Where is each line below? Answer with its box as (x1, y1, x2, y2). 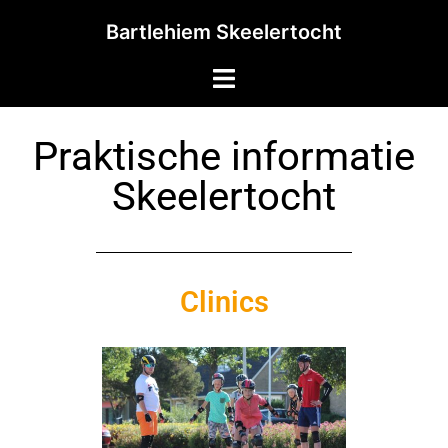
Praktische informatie (33, 133, 415, 180)
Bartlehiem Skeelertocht (106, 20, 342, 44)
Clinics (179, 285, 269, 319)
